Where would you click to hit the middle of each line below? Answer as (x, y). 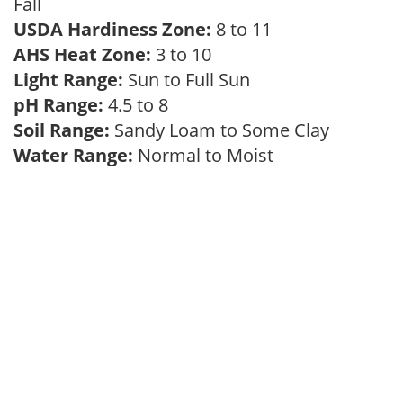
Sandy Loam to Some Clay (224, 130)
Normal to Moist (208, 155)
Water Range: (73, 155)
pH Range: (58, 105)
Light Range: (68, 80)
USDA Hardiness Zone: (112, 29)
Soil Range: (62, 130)
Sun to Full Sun (191, 80)
